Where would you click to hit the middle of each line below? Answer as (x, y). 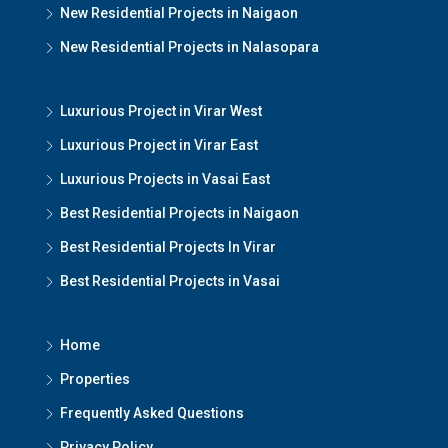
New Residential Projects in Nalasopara (189, 47)
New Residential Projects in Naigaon (179, 13)
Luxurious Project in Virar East (159, 145)
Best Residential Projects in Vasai (170, 281)
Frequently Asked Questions (152, 413)
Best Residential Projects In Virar (168, 247)
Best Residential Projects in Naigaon (179, 213)
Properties (95, 379)
